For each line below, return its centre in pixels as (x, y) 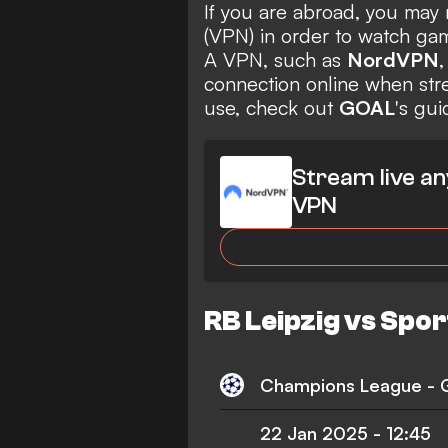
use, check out (271, 107)
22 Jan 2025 (314, 433)
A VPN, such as (275, 59)
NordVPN (393, 59)
